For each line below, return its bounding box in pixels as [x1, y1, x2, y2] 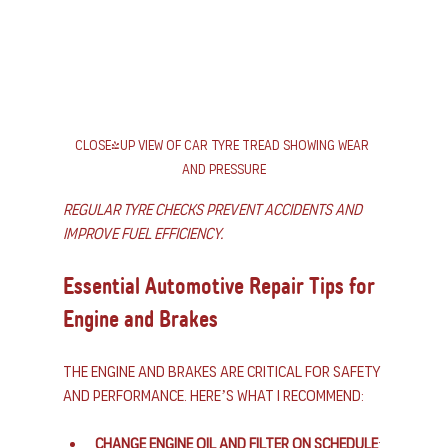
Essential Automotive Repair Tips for [62, 270, 380, 304]
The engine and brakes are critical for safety [62, 361, 384, 383]
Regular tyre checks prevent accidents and [62, 199, 365, 221]
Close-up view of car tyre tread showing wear [75, 136, 373, 156]
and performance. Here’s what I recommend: [62, 385, 364, 407]
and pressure [181, 160, 266, 180]
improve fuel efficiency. [62, 223, 223, 245]
